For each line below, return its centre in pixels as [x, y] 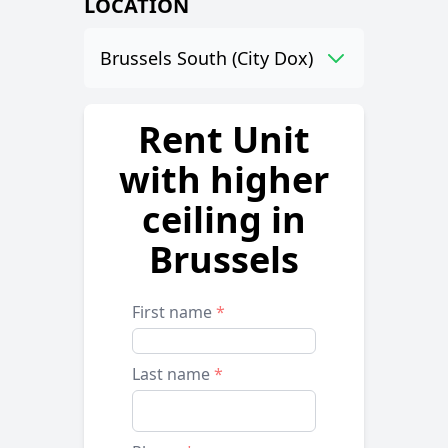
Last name [173, 374]
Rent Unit [224, 139]
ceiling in [224, 219]
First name [174, 312]
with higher [224, 179]
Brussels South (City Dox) [206, 58]
